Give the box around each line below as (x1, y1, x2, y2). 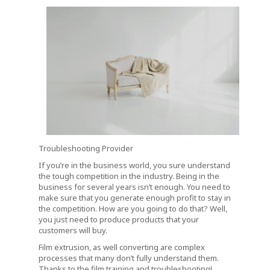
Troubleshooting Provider (39, 143, 133, 154)
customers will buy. (39, 225, 107, 236)
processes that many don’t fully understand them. (39, 253, 219, 264)
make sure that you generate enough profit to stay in (39, 192, 231, 204)
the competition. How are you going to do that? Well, (39, 203, 227, 215)
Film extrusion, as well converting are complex (39, 242, 205, 253)
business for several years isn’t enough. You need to (39, 181, 230, 193)
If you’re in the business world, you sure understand (39, 160, 230, 171)
